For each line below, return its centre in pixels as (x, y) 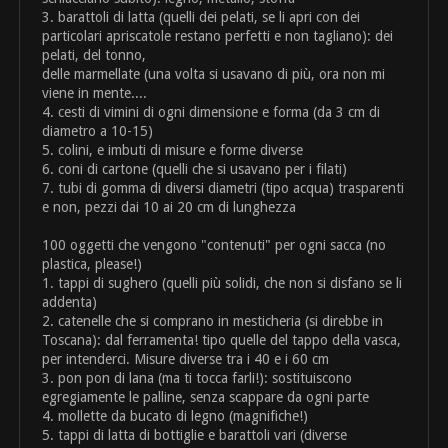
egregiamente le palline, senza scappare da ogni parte (206, 397)
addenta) (70, 302)
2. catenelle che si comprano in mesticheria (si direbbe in (213, 321)
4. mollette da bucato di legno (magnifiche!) (175, 416)
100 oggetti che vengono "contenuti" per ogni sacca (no (214, 245)
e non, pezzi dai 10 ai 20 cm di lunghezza (169, 207)
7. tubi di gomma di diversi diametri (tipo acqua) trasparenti (223, 188)
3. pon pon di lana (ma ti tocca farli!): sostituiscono (197, 378)
